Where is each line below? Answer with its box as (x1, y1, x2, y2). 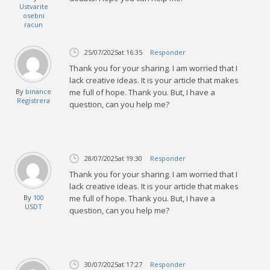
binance (25, 86, 52, 96)
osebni (22, 10, 45, 20)
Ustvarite (19, 1, 48, 11)
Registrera (17, 95, 51, 105)
